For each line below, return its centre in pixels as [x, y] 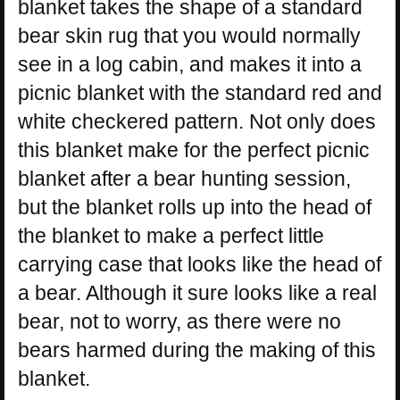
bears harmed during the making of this [197, 350]
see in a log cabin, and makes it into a [190, 65]
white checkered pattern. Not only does [197, 122]
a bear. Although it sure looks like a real [197, 293]
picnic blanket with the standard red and [200, 93]
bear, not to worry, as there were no [179, 322]
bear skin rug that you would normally [189, 36]
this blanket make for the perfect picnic [194, 150]
